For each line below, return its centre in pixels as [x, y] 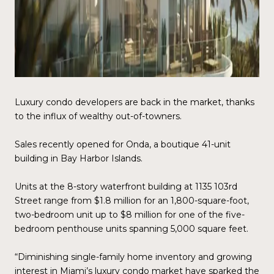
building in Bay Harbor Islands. [79, 158]
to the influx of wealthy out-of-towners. [98, 116]
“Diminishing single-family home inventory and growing [133, 257]
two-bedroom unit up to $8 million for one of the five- [130, 215]
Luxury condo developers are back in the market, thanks [135, 102]
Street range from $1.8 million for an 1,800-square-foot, [132, 201]
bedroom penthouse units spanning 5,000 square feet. [131, 229]
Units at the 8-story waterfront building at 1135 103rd [126, 187]
